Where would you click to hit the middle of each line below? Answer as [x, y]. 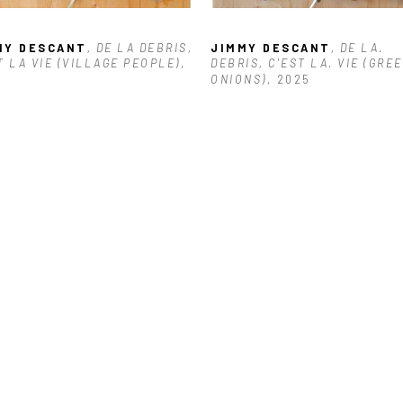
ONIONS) [239, 80]
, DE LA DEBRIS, [139, 47]
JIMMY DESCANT [271, 47]
